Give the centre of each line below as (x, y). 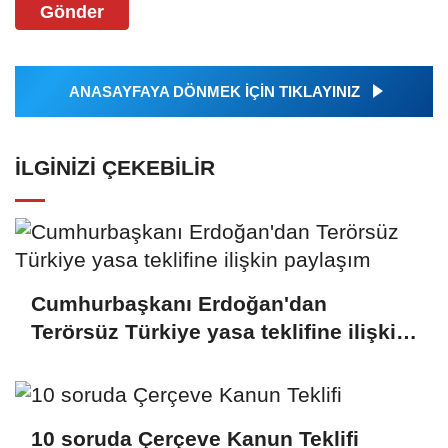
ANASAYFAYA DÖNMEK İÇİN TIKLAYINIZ (214, 91)
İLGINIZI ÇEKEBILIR (115, 167)
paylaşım (77, 359)
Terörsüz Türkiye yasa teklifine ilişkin (220, 331)
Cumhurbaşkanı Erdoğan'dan (179, 303)
